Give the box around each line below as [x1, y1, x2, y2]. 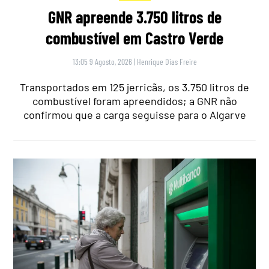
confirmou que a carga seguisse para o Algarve [23, 108, 246, 122]
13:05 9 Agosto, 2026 [72, 56, 132, 67]
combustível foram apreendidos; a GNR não [32, 94, 237, 108]
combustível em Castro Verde [46, 28, 223, 49]
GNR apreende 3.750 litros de [47, 7, 222, 28]
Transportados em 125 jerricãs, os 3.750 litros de [20, 80, 249, 94]
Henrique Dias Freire [136, 56, 197, 67]
